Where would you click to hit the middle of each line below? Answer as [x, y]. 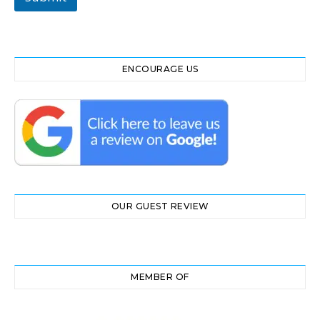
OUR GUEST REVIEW [160, 206]
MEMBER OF [160, 276]
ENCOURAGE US [160, 69]
